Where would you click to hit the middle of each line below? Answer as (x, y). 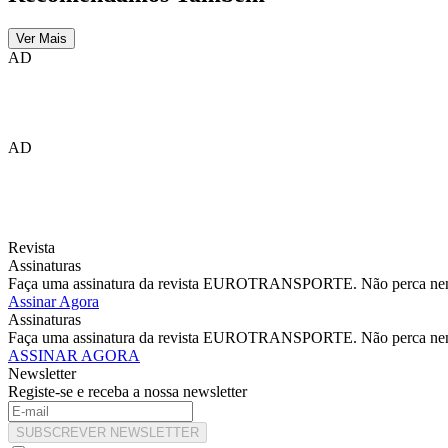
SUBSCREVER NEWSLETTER (107, 433)
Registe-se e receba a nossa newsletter (127, 392)
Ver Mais (41, 39)
